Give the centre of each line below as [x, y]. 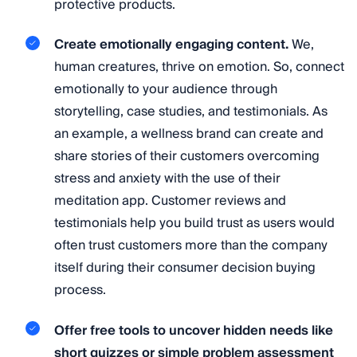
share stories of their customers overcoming [187, 157]
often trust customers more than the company [191, 246]
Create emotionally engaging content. [171, 45]
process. [80, 290]
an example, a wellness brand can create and [189, 134]
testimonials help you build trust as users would [194, 224]
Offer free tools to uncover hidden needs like [194, 330]
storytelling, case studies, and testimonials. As [191, 112]
